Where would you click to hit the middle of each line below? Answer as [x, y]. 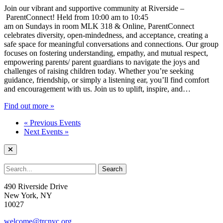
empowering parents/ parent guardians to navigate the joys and [102, 62]
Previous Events [54, 122]
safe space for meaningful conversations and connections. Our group [111, 44]
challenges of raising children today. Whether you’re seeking [99, 71]
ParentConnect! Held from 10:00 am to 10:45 [76, 17]
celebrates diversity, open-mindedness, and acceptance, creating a [106, 35]
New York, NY [28, 195]
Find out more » [29, 106]
